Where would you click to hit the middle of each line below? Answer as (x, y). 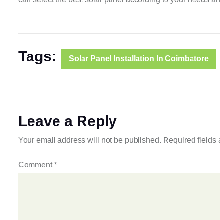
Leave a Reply (68, 121)
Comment (36, 165)
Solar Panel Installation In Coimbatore (139, 58)
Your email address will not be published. (90, 140)
